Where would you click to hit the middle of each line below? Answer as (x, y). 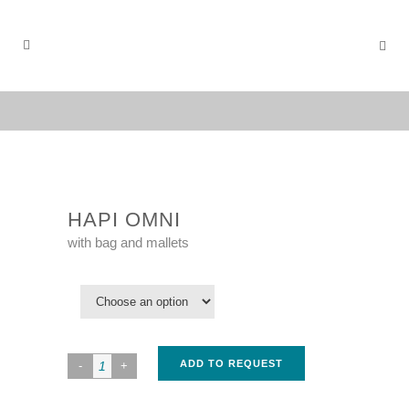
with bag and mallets (128, 242)
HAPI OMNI (124, 220)
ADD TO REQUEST (231, 363)
